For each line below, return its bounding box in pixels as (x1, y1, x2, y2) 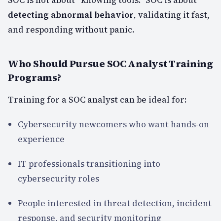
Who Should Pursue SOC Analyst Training (8, 56, 213, 71)
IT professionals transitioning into (18, 157, 160, 170)
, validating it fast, (134, 8, 210, 21)
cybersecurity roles (18, 172, 99, 184)
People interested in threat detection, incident (18, 197, 212, 209)
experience (18, 133, 65, 145)
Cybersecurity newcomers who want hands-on (18, 118, 209, 130)
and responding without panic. (8, 23, 135, 36)
